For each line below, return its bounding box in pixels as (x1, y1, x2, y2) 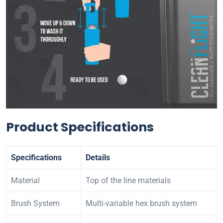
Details (86, 152, 110, 162)
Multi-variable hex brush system (86, 198, 197, 208)
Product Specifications (6, 118, 154, 136)
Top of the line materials (86, 175, 171, 185)
